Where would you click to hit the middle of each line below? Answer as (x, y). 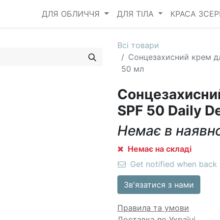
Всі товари (138, 45)
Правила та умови (153, 208)
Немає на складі (159, 149)
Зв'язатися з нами (159, 185)
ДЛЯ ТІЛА (135, 14)
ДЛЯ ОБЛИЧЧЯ (70, 14)
